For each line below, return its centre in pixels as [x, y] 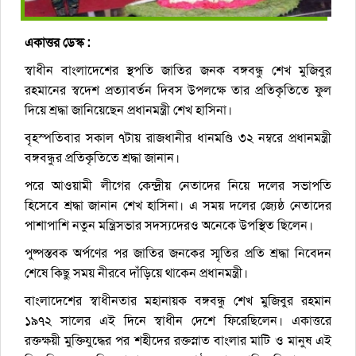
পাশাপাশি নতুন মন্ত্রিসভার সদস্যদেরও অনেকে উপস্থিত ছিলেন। [169, 226]
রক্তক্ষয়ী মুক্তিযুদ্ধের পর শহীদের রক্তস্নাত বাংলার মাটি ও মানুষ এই [178, 341]
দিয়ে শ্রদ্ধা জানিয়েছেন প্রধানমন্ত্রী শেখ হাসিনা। [128, 110]
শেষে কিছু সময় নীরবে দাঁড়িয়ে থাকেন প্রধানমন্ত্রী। [136, 273]
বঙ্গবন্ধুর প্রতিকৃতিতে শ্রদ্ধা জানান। [102, 158]
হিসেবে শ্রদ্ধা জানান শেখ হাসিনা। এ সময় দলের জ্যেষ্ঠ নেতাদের [178, 206]
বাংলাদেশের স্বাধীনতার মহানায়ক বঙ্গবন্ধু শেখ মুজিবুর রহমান [178, 301]
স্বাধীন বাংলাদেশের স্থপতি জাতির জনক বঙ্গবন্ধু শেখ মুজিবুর [178, 71]
